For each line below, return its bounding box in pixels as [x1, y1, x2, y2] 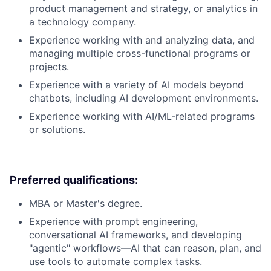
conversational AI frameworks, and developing [29, 229, 242, 241]
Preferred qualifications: [10, 174, 138, 187]
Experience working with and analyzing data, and [29, 34, 255, 47]
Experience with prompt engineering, [29, 215, 198, 228]
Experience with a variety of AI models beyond [29, 79, 244, 91]
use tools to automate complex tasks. [29, 255, 202, 268]
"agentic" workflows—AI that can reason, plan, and [29, 242, 261, 255]
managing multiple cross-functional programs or [29, 47, 250, 60]
